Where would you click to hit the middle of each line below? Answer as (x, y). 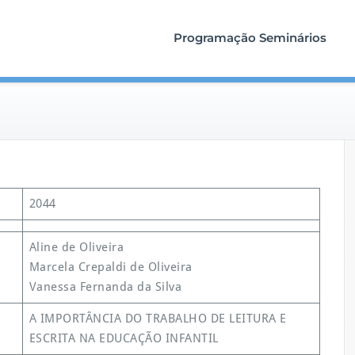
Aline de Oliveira (76, 247)
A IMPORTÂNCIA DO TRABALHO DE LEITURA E (158, 319)
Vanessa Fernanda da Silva (105, 287)
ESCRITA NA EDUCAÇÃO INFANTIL (124, 338)
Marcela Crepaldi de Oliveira (111, 267)
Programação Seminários (250, 38)
